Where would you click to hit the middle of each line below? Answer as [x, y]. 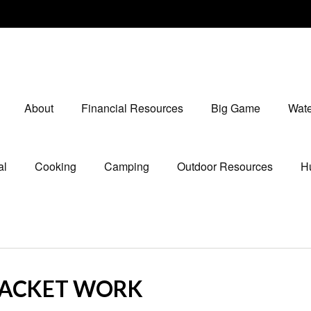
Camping [126, 167]
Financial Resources [132, 108]
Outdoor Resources [225, 167]
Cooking [55, 167]
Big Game [235, 108]
